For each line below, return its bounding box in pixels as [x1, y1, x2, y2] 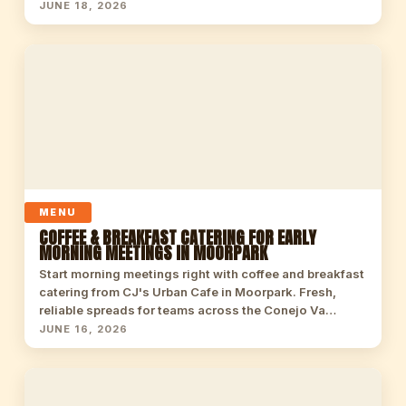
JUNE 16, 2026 [38, 323, 129, 335]
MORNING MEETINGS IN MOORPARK [38, 240, 267, 266]
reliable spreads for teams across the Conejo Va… [38, 303, 336, 317]
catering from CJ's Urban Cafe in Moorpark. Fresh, [38, 285, 336, 299]
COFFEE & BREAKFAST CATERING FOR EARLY [38, 225, 316, 250]
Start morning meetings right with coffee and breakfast [38, 266, 364, 281]
